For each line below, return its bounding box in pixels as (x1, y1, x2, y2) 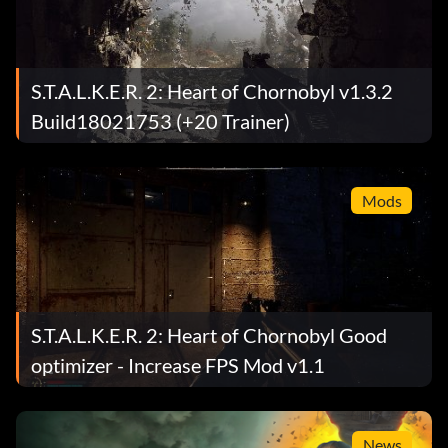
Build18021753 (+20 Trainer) (31, 108, 290, 133)
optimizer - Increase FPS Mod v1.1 (31, 352, 325, 377)
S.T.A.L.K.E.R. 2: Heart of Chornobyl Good (31, 322, 387, 347)
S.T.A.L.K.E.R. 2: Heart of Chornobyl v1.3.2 (31, 78, 393, 103)
